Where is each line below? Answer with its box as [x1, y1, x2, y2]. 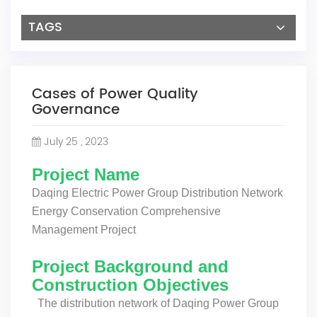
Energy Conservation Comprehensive [32, 204, 221, 217]
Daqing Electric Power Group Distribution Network [32, 186, 283, 199]
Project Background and [32, 256, 229, 276]
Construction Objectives [32, 275, 229, 294]
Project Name [32, 164, 139, 184]
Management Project [32, 223, 136, 236]
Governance [32, 98, 120, 122]
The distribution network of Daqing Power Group [32, 296, 279, 309]
